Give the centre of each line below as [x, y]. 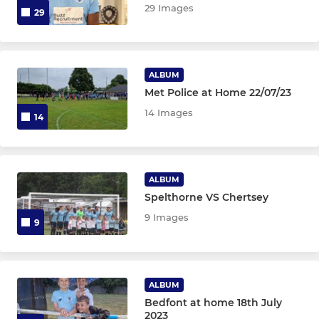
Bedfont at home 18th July [214, 302]
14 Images [169, 112]
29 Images [169, 7]
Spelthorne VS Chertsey [207, 198]
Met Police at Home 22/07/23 [218, 92]
